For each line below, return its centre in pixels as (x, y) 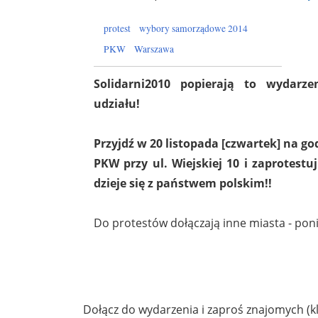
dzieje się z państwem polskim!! (183, 183)
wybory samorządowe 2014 (193, 28)
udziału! (117, 103)
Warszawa (154, 49)
